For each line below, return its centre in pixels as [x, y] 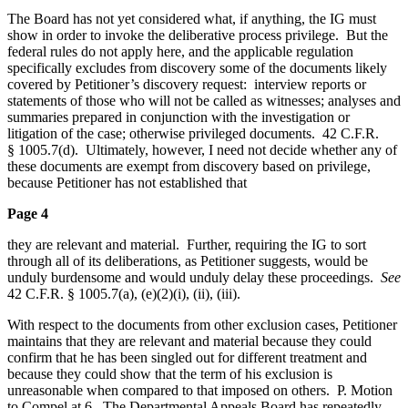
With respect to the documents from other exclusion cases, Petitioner [202, 324]
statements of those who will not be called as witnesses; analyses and [204, 100]
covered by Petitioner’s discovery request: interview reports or [187, 84]
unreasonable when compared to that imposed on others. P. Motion [200, 390]
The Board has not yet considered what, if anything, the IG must [192, 18]
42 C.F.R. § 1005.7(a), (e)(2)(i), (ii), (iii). [124, 293]
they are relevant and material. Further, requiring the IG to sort [187, 244]
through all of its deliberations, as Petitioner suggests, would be [188, 260]
